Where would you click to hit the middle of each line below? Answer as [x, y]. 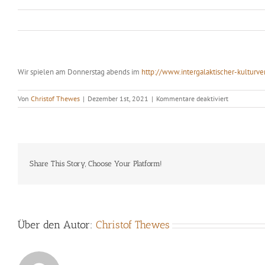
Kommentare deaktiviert [192, 98]
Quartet [239, 130]
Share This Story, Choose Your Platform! [96, 164]
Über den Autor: [57, 225]
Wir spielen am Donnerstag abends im [80, 72]
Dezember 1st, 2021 [118, 98]
